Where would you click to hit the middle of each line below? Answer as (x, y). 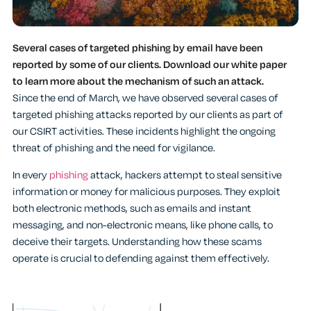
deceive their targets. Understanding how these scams (137, 242)
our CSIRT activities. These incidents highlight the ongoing (144, 132)
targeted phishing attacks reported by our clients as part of (148, 115)
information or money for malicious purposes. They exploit (146, 192)
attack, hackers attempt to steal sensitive (185, 175)
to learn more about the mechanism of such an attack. (138, 82)
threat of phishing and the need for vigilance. (114, 149)
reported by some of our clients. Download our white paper (150, 65)
